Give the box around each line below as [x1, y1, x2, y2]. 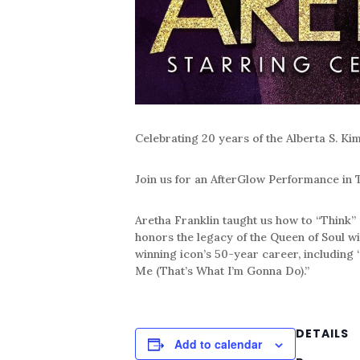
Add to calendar [174, 335, 262, 352]
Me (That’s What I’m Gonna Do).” [135, 263, 309, 278]
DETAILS [296, 325, 349, 342]
